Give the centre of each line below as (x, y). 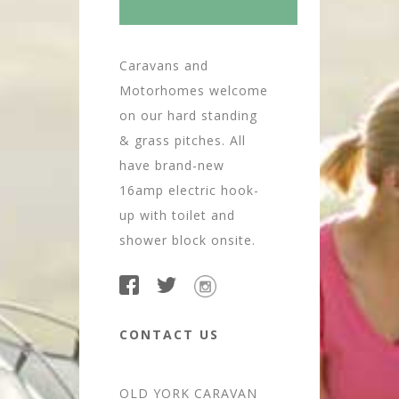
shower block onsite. (187, 240)
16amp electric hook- (189, 190)
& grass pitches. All (183, 140)
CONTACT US (169, 334)
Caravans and (164, 65)
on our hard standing (188, 115)
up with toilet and (177, 215)
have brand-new (172, 165)
